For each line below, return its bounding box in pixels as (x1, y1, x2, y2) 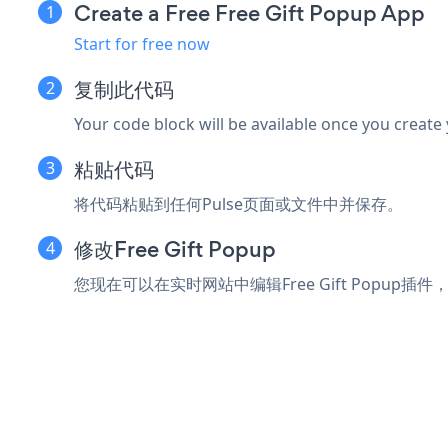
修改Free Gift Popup (74, 233, 276, 265)
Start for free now (74, 32, 210, 55)
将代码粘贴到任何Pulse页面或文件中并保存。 (74, 192, 403, 215)
